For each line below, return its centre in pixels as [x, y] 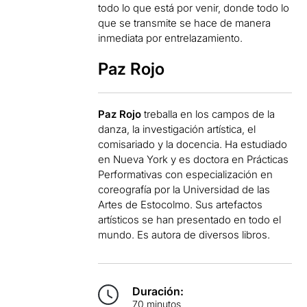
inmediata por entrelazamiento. [171, 38]
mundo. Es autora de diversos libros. [184, 235]
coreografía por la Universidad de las [184, 189]
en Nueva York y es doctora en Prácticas [194, 159]
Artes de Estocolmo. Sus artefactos [181, 205]
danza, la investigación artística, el [177, 129]
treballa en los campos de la [208, 114]
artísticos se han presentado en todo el [190, 220]
